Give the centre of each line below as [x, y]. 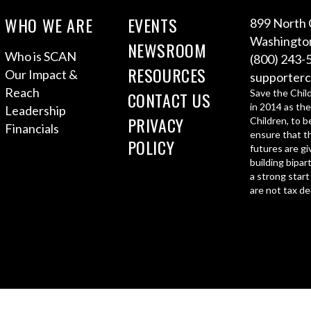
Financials [32, 129]
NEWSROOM [167, 50]
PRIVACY [155, 125]
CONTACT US [169, 100]
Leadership [36, 111]
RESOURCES [167, 75]
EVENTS [152, 25]
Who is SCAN [41, 57]
